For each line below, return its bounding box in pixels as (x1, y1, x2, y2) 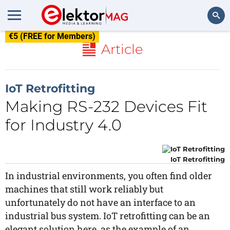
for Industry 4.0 (5, 116, 122, 135)
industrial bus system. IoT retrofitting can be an (5, 209, 210, 222)
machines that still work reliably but (5, 183, 163, 195)
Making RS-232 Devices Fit (5, 97, 207, 116)
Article (101, 41, 143, 57)
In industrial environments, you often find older (5, 169, 212, 182)
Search (198, 39, 220, 48)
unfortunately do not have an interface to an (5, 196, 196, 208)
